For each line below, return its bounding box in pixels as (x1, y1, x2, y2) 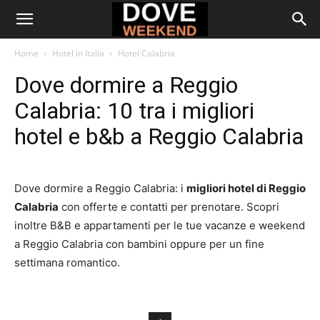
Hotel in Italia (52, 47, 104, 59)
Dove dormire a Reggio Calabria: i (14, 181, 186, 195)
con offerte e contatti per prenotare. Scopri (59, 200, 279, 214)
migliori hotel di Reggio (186, 181, 306, 195)
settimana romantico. (14, 256, 120, 269)
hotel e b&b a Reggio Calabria (14, 123, 304, 150)
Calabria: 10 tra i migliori (14, 97, 254, 124)
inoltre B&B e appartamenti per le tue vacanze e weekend (14, 219, 305, 232)
